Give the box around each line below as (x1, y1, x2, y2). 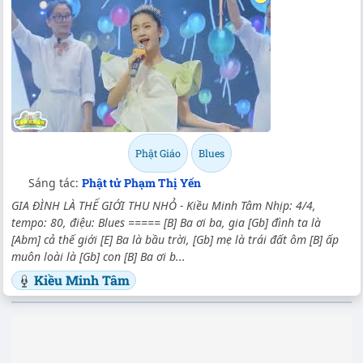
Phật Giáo (135, 146, 181, 160)
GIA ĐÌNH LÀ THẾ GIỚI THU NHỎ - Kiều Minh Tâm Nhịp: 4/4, (11, 197, 316, 213)
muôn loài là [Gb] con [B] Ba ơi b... (11, 248, 186, 264)
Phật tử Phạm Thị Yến (82, 174, 201, 190)
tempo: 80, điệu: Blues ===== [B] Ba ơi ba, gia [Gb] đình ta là (11, 214, 321, 230)
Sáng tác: (28, 174, 82, 190)
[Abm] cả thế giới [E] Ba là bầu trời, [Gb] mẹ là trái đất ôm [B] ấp (11, 231, 339, 247)
